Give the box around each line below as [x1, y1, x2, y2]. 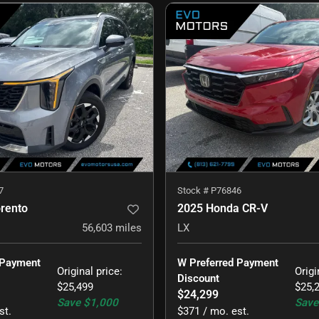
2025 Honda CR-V [177, 202, 268, 216]
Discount [177, 272, 219, 286]
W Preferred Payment [177, 256, 281, 270]
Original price [57, 265, 120, 278]
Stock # [177, 185, 211, 197]
